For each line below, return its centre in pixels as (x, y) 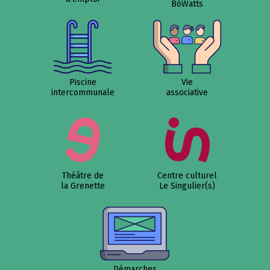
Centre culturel (187, 175)
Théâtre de (83, 175)
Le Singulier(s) (187, 186)
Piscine (83, 82)
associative (187, 92)
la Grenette (83, 186)
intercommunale (83, 92)
